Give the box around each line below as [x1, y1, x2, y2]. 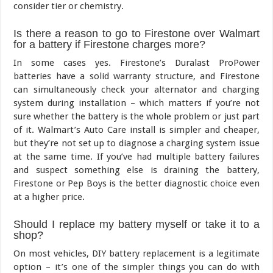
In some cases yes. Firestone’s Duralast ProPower [13, 57, 260, 69]
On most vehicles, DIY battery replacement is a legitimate [13, 248, 260, 260]
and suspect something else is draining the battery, [13, 165, 260, 176]
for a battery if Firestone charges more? [13, 38, 206, 51]
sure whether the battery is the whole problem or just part [13, 111, 260, 122]
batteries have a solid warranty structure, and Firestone [13, 71, 260, 82]
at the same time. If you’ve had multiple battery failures [13, 151, 260, 163]
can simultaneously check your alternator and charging [13, 84, 260, 96]
